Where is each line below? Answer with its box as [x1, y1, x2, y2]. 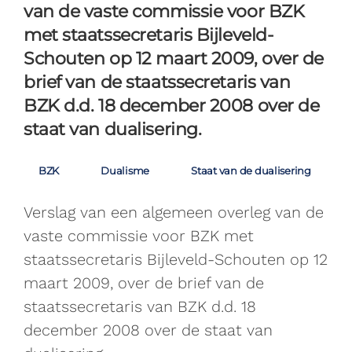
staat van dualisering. [24, 119, 202, 140]
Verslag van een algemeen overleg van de [24, 203, 324, 222]
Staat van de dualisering [191, 164, 311, 177]
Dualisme [101, 164, 150, 177]
